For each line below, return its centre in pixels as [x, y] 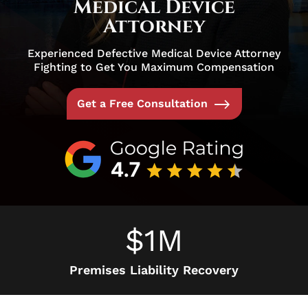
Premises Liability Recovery [154, 270]
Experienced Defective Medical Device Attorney [154, 54]
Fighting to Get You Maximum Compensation [154, 67]
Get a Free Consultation [142, 104]
